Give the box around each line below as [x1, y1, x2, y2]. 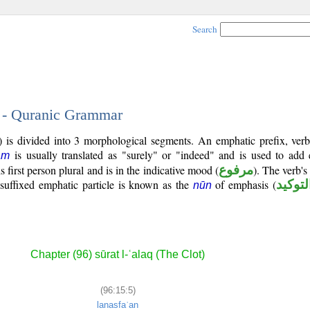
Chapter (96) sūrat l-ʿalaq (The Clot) [30, 248, 205, 261]
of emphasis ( [211, 177, 276, 192]
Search [192, 23, 217, 35]
